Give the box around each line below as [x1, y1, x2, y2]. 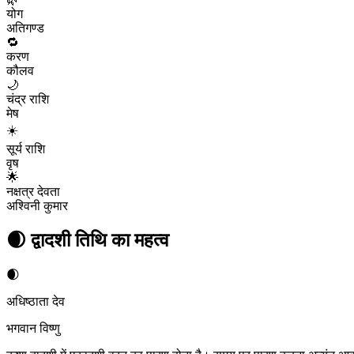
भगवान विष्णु [6, 321, 60, 335]
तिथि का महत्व [75, 229, 169, 250]
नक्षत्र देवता [6, 184, 60, 198]
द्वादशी [31, 229, 70, 250]
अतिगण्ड [6, 21, 44, 35]
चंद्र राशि [6, 92, 49, 106]
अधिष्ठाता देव [6, 294, 65, 308]
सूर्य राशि [6, 141, 45, 156]
